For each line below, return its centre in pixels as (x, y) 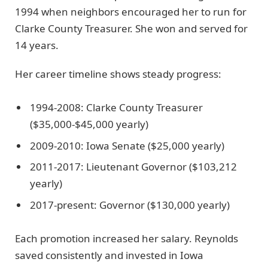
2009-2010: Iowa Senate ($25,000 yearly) (127, 145)
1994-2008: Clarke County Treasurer (116, 108)
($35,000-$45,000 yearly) (89, 124)
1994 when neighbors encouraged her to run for (131, 11)
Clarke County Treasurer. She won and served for (131, 28)
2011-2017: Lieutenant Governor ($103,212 (133, 167)
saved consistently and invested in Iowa (109, 255)
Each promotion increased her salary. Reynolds (127, 238)
